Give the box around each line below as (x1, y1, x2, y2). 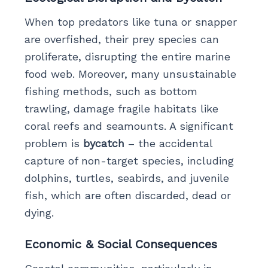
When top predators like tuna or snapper (24, 15, 237, 28)
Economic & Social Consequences (24, 236, 217, 251)
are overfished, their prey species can (24, 32, 219, 45)
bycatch (83, 136, 124, 150)
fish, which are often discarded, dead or (24, 188, 231, 202)
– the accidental (124, 136, 212, 150)
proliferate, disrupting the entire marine (24, 50, 230, 63)
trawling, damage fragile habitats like (24, 102, 218, 115)
